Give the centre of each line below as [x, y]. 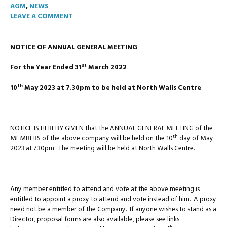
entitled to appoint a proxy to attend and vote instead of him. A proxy [113, 199]
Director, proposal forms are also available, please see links [95, 220]
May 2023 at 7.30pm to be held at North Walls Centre [112, 88]
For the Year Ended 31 [46, 68]
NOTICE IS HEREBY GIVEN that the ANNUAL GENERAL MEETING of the [111, 128]
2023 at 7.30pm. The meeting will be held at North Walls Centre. [102, 149]
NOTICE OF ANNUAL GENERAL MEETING [74, 47]
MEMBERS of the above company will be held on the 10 [91, 139]
